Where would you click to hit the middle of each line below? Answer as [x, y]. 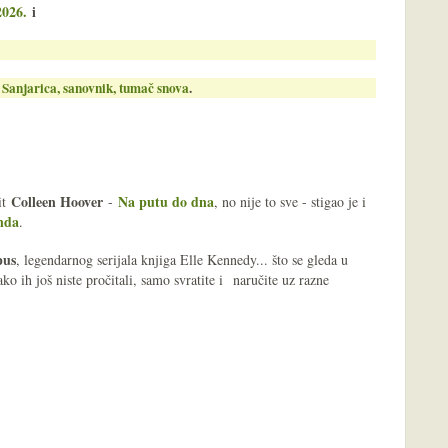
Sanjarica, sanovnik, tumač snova [95, 88]
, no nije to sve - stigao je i [290, 201]
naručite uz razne [278, 279]
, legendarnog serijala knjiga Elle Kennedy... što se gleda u [182, 259]
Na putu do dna [166, 201]
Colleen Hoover [57, 201]
